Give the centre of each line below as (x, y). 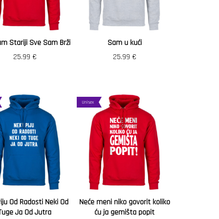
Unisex (88, 102)
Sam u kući (124, 43)
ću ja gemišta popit (124, 212)
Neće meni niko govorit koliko (124, 202)
